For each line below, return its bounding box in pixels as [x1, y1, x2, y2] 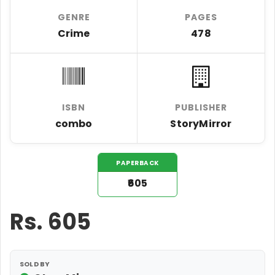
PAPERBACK [116, 158, 159, 168]
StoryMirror [170, 116, 232, 131]
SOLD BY [20, 258, 50, 269]
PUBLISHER [175, 101, 227, 114]
